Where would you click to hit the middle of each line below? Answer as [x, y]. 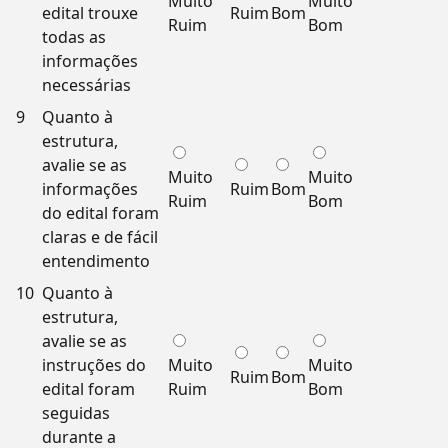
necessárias [86, 85]
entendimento [96, 261]
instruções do [94, 365]
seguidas [76, 413]
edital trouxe [90, 13]
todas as [74, 37]
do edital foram [100, 213]
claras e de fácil [100, 237]
